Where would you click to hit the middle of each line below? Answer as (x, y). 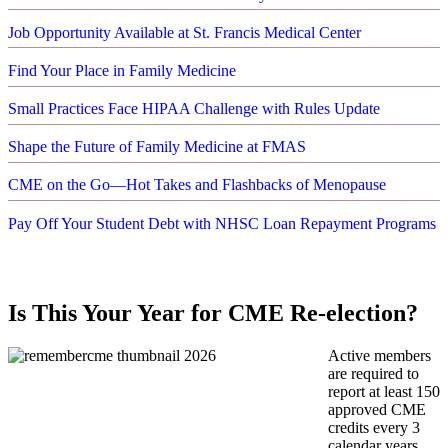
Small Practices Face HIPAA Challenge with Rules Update (194, 109)
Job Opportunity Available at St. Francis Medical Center (184, 32)
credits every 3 (374, 428)
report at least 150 (384, 392)
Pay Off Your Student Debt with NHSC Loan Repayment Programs (222, 223)
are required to (373, 374)
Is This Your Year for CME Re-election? (213, 313)
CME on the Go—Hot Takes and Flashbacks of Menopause (197, 185)
